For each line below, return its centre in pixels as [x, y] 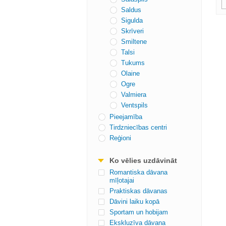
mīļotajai [122, 180]
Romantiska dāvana [138, 172]
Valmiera [134, 95]
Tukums [133, 63]
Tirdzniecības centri [138, 127]
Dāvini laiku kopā [134, 202]
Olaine [130, 73]
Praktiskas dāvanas [138, 191]
